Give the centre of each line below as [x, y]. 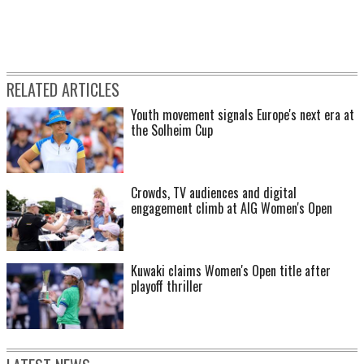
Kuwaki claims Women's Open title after [231, 271]
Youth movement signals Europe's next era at [243, 115]
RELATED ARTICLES [63, 90]
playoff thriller [167, 286]
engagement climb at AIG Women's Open [232, 208]
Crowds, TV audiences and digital [214, 193]
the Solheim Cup [172, 130]
